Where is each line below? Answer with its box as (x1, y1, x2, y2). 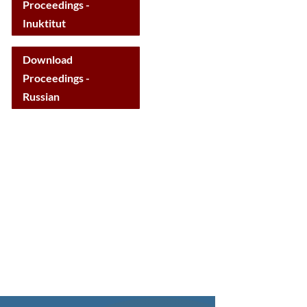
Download (23, 53, 73, 66)
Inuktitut (23, 16, 66, 29)
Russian (23, 90, 60, 103)
